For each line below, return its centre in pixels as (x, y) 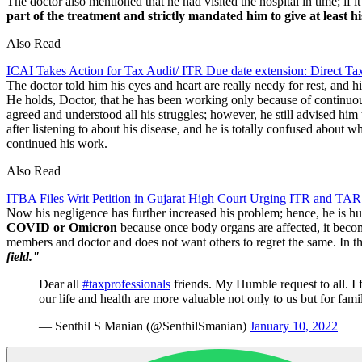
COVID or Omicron (62, 227)
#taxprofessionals (126, 284)
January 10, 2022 (294, 326)
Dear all (61, 284)
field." (23, 256)
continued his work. (57, 143)
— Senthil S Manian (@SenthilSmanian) (144, 326)
